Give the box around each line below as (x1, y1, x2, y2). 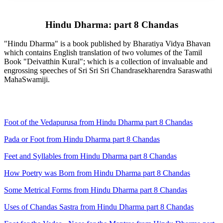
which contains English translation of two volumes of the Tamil (4, 48, 202, 57)
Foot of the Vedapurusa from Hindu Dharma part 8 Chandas (4, 118, 193, 127)
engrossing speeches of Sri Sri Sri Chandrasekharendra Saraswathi (4, 66, 212, 75)
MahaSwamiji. (4, 75, 50, 84)
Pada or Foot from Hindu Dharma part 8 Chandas (4, 135, 160, 144)
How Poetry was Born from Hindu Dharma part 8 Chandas (4, 169, 190, 178)
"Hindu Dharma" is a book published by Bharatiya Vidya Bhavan (4, 39, 211, 48)
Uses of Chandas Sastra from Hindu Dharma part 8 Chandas (4, 203, 194, 212)
